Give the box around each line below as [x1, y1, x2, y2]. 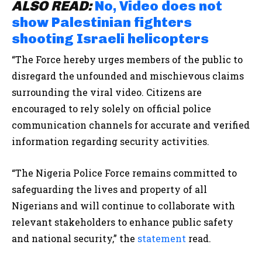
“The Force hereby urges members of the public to [12, 53, 243, 66]
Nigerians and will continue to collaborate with [12, 199, 235, 212]
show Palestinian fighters [12, 14, 192, 31]
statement [137, 232, 186, 245]
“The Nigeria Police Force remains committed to [12, 167, 237, 180]
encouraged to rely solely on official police [12, 102, 211, 115]
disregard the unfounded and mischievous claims [12, 70, 244, 82]
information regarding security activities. [12, 135, 209, 148]
